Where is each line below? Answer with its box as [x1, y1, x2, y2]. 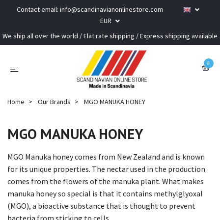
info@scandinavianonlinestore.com [60, 5, 163, 14]
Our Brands [38, 97, 71, 106]
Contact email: [17, 5, 60, 14]
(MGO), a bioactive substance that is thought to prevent [7, 200, 195, 211]
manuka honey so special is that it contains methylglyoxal [7, 188, 203, 198]
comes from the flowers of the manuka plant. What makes [7, 176, 204, 186]
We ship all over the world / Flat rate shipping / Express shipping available [2, 31, 218, 40]
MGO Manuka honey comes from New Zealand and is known [7, 151, 205, 162]
